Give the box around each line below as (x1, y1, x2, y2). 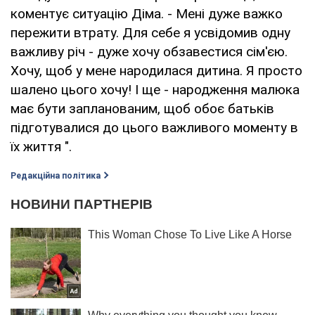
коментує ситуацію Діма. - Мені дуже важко (11, 5, 283, 22)
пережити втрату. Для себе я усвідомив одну (11, 24, 290, 41)
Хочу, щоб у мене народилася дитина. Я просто (11, 62, 302, 79)
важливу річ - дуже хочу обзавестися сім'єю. (11, 43, 288, 60)
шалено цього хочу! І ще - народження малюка (11, 81, 300, 98)
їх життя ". (11, 138, 72, 155)
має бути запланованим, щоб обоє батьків (11, 100, 274, 117)
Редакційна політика (11, 170, 101, 181)
